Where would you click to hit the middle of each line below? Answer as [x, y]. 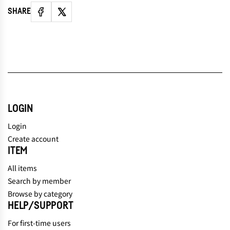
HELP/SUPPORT [41, 206]
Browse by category [40, 193]
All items [22, 168]
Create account [33, 138]
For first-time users [39, 223]
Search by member [39, 180]
